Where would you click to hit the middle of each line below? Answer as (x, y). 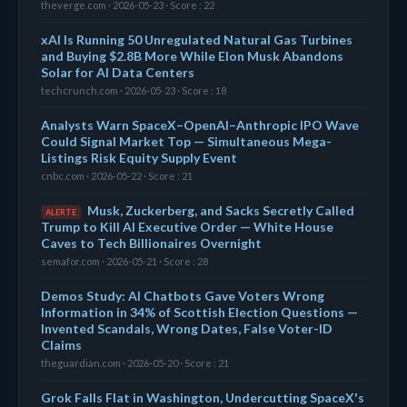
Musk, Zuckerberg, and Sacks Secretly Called (221, 210)
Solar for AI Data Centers (118, 72)
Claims (61, 344)
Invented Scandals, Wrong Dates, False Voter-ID (187, 328)
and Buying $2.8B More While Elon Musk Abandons (192, 55)
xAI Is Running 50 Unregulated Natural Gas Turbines (197, 39)
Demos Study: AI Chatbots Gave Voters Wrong (183, 295)
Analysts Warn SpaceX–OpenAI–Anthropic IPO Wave (200, 124)
